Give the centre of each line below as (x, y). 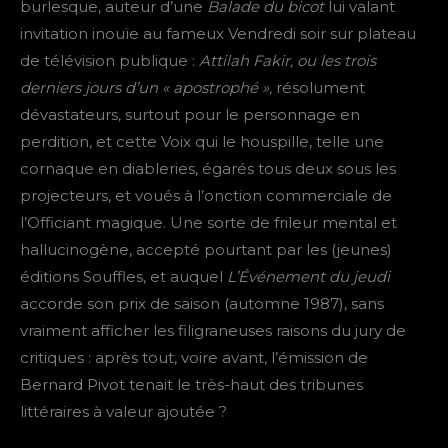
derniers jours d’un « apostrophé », (148, 88)
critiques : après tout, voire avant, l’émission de (194, 358)
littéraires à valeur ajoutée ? (123, 412)
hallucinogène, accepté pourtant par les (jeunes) (206, 250)
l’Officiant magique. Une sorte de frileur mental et (208, 223)
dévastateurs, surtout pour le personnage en (190, 115)
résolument (320, 88)
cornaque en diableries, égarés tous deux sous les (208, 169)
